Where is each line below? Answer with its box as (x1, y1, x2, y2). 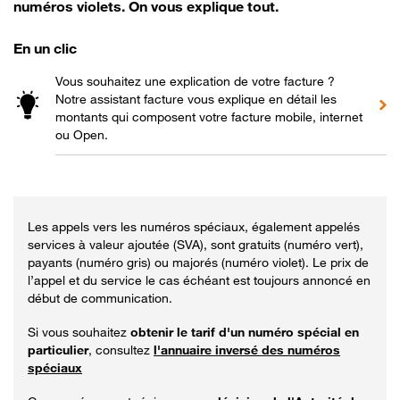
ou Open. (55, 127, 108, 142)
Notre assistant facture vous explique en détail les (55, 91, 337, 106)
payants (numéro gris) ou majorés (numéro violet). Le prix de (28, 254, 369, 270)
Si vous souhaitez (28, 324, 130, 339)
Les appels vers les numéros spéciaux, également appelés (28, 219, 360, 234)
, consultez (88, 342, 154, 357)
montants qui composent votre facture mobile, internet (55, 109, 362, 124)
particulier (28, 342, 88, 357)
